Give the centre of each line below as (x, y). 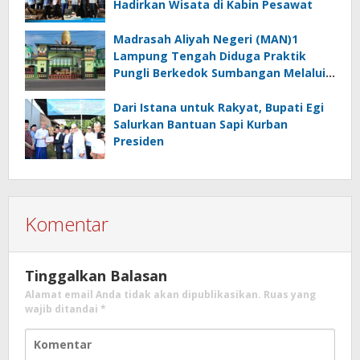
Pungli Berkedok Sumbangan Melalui (219, 73)
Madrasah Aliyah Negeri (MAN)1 (206, 39)
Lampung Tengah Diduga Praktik (210, 56)
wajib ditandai (63, 309)
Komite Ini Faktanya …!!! (182, 90)
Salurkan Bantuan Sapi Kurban (200, 125)
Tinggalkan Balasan (96, 276)
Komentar (67, 224)
